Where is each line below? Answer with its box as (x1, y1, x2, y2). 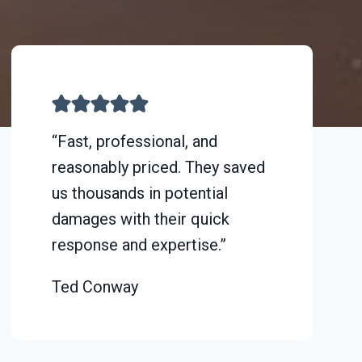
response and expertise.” (51, 234, 226, 255)
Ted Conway (51, 276, 138, 297)
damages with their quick (51, 208, 229, 229)
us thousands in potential (51, 183, 228, 203)
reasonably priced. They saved (51, 157, 265, 177)
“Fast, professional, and (51, 131, 217, 151)
